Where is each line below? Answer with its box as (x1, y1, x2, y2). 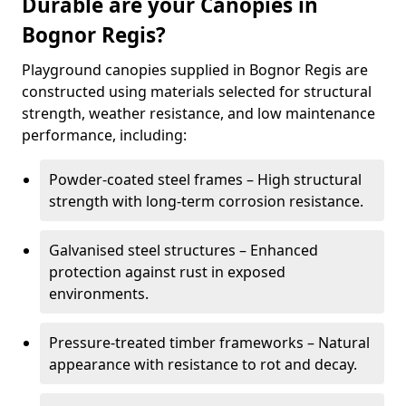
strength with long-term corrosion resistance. (49, 191, 363, 211)
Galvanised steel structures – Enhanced (49, 240, 318, 260)
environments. (49, 284, 149, 304)
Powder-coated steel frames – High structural (49, 169, 362, 189)
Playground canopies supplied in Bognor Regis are (22, 60, 368, 80)
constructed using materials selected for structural (22, 82, 372, 101)
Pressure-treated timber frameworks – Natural (49, 333, 370, 353)
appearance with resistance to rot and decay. (49, 354, 357, 374)
